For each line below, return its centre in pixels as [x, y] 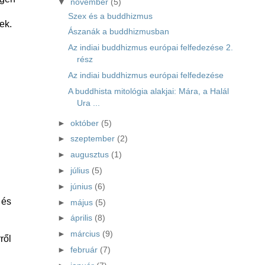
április [82, 218]
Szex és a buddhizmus [110, 16]
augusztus [91, 155]
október [85, 123]
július [81, 170]
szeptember [93, 139]
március [86, 234]
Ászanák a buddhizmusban [118, 32]
